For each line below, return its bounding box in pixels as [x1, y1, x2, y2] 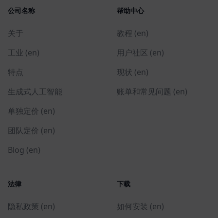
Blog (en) [8, 145, 40, 156]
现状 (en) [117, 67, 148, 78]
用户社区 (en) [117, 47, 164, 58]
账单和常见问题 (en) [117, 86, 187, 97]
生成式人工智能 [8, 86, 62, 97]
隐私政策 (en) [8, 201, 55, 212]
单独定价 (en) [8, 106, 55, 117]
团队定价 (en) [8, 125, 55, 136]
